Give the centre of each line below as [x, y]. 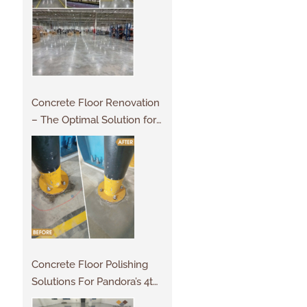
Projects [50, 137]
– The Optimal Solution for [94, 120]
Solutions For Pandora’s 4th [95, 281]
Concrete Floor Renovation [95, 102]
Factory [49, 298]
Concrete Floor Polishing [89, 264]
